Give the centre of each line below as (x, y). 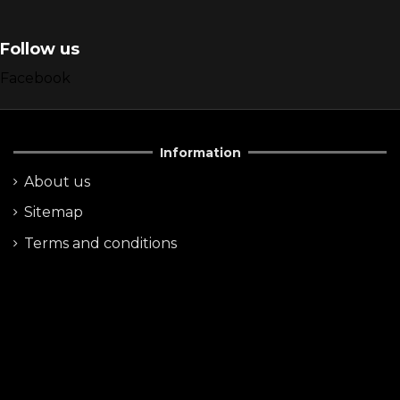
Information (200, 152)
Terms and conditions (100, 243)
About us (57, 181)
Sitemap (54, 212)
